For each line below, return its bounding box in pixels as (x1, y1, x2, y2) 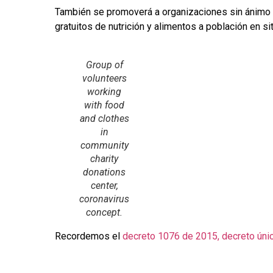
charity (90, 153, 118, 165)
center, (90, 180, 118, 192)
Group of (85, 59, 123, 71)
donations (83, 166, 126, 179)
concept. (86, 207, 122, 219)
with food (84, 99, 124, 112)
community (80, 140, 129, 152)
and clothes (79, 113, 129, 125)
